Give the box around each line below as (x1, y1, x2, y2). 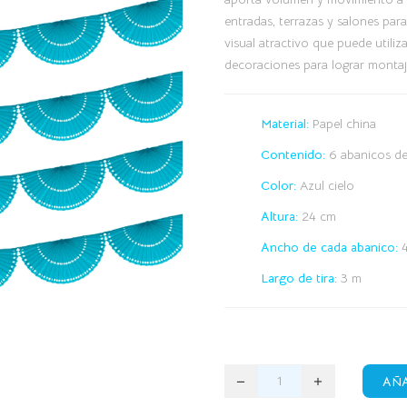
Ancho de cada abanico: (260, 238, 398, 255)
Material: (260, 114, 309, 132)
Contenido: (260, 145, 325, 163)
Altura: (260, 207, 298, 224)
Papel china (308, 114, 376, 132)
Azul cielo (295, 176, 354, 194)
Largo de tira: (260, 269, 337, 286)
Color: (260, 176, 296, 194)
